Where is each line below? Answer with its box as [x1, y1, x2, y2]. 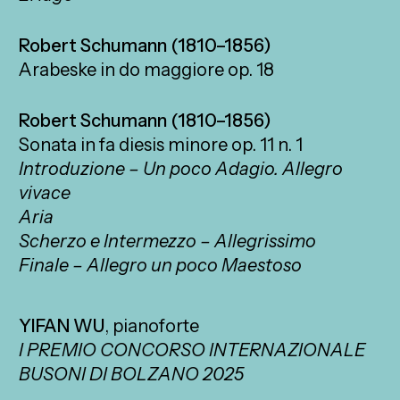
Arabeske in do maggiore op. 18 [19, 59, 275, 81]
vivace [19, 182, 71, 204]
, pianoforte [104, 314, 200, 337]
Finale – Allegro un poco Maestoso [19, 254, 303, 277]
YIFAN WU [19, 314, 105, 337]
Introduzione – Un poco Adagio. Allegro [19, 158, 344, 180]
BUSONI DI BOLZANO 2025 [19, 362, 245, 385]
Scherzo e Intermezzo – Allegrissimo [19, 230, 317, 253]
